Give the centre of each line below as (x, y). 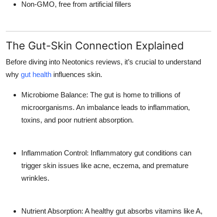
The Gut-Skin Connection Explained (95, 46)
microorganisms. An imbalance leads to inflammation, (106, 108)
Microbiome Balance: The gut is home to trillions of (101, 95)
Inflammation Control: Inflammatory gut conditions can (106, 153)
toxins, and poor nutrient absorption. (77, 120)
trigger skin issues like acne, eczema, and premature (105, 166)
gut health (36, 75)
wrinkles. (35, 178)
